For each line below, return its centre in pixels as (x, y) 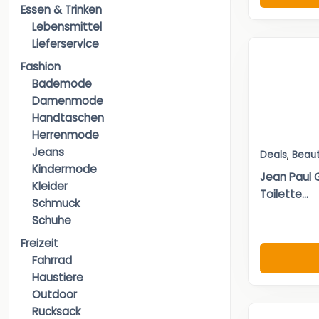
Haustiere (58, 278)
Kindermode (64, 169)
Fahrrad (52, 261)
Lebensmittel (67, 27)
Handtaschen (68, 118)
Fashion (41, 67)
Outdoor (54, 295)
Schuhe (52, 221)
